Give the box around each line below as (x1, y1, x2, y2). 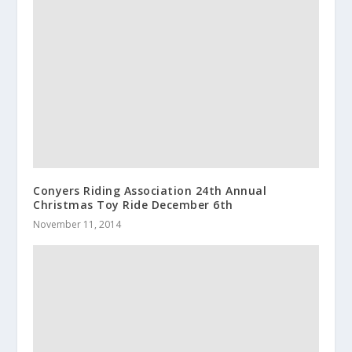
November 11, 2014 (33, 217, 122, 231)
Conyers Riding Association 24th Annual (33, 182, 267, 198)
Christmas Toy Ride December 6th (33, 196, 233, 212)
